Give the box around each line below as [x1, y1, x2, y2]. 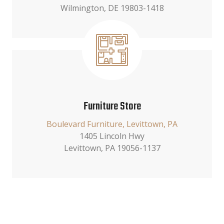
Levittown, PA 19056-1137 [63, 142, 160, 153]
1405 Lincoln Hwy [79, 130, 144, 141]
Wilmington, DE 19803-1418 [60, 2, 164, 13]
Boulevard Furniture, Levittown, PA [46, 118, 177, 129]
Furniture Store [83, 98, 141, 115]
